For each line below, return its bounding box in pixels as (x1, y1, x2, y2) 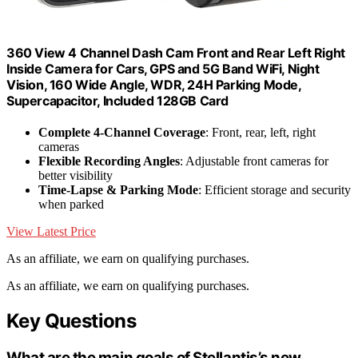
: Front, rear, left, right (205, 125, 316, 140)
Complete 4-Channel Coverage (38, 125, 205, 140)
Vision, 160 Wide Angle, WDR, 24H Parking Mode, (6, 77, 301, 93)
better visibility (38, 169, 113, 183)
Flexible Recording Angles (38, 154, 180, 169)
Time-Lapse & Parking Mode (38, 183, 198, 197)
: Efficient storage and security (198, 183, 351, 197)
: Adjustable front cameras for (180, 154, 328, 169)
